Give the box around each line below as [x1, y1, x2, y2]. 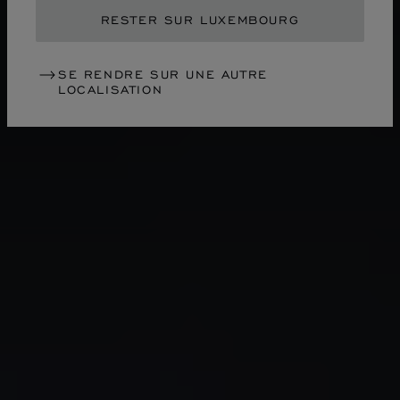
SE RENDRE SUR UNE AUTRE [58, 66, 268, 82]
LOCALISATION [58, 81, 163, 97]
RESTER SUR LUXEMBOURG [100, 12, 300, 28]
